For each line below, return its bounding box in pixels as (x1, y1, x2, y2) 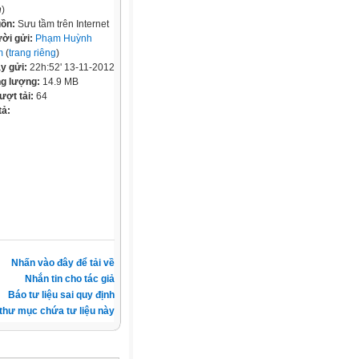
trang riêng (9, 47, 56, 58)
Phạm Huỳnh (35, 33, 92, 44)
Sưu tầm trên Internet (18, 18, 109, 30)
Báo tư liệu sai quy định (8, 288, 115, 301)
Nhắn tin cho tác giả (25, 272, 115, 284)
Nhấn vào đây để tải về (11, 256, 115, 268)
